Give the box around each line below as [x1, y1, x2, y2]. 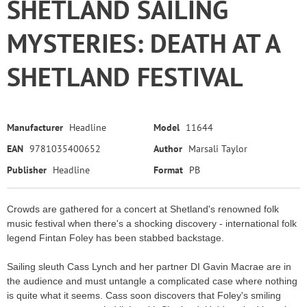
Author [153, 143, 182, 155]
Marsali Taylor [188, 143, 247, 155]
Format [153, 164, 183, 176]
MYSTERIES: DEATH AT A [7, 26, 280, 60]
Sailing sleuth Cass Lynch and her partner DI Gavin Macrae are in [7, 261, 291, 272]
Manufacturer [7, 121, 63, 134]
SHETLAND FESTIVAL [7, 60, 243, 93]
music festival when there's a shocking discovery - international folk [7, 218, 297, 229]
